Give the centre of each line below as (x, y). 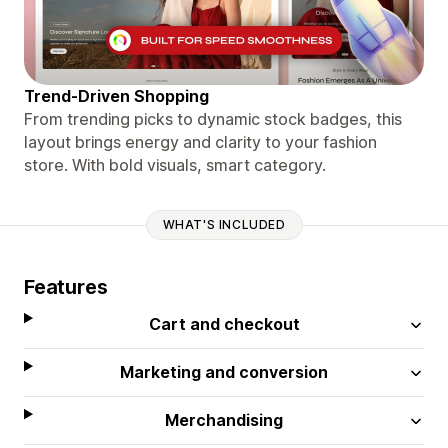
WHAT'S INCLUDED (224, 225)
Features (66, 286)
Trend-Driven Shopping (116, 95)
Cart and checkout (224, 323)
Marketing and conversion (224, 371)
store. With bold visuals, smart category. (175, 164)
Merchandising (224, 419)
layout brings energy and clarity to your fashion (200, 141)
